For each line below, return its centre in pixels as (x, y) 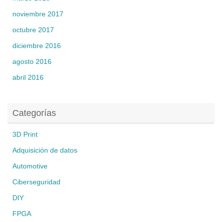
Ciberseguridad (36, 182)
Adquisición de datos (45, 150)
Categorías (34, 113)
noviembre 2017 (38, 14)
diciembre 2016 (37, 46)
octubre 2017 (33, 30)
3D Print (25, 134)
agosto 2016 (32, 61)
